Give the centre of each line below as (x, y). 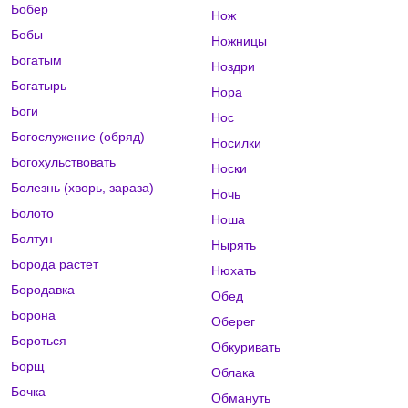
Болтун (32, 239)
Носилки (236, 143)
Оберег (233, 322)
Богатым (36, 61)
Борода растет (55, 265)
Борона (33, 316)
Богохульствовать (63, 163)
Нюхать (233, 271)
